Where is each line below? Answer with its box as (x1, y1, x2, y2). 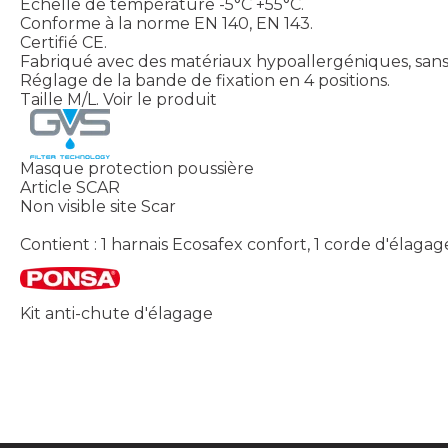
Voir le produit (103, 89, 217, 109)
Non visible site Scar (20, 196, 176, 216)
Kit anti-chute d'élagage (20, 303, 213, 323)
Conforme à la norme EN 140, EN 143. (20, 13, 313, 33)
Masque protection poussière (20, 158, 254, 178)
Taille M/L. (20, 89, 99, 109)
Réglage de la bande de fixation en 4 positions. (20, 70, 390, 90)
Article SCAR (20, 177, 120, 197)
